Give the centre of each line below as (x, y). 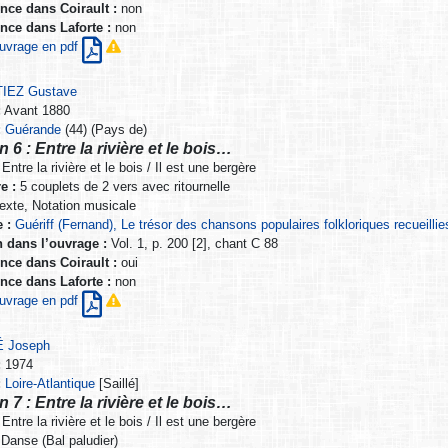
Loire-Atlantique (50, 384)
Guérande (33, 130)
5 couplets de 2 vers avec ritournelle (122, 187)
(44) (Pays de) (104, 130)
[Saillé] (117, 384)
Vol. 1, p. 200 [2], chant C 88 (192, 244)
